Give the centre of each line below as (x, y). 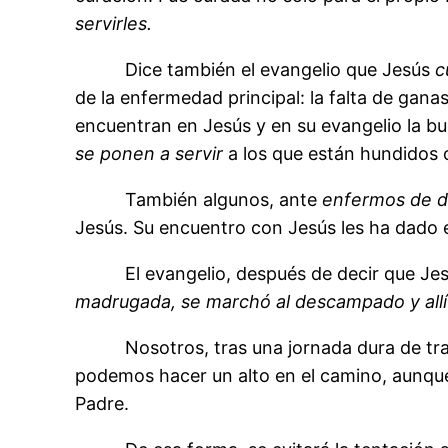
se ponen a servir (149, 154)
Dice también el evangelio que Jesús (255, 70)
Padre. (102, 404)
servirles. (114, 24)
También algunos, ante (199, 200)
